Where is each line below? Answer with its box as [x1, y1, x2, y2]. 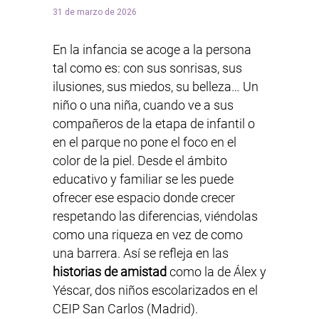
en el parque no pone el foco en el [53, 135, 236, 150]
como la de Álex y [167, 264, 266, 280]
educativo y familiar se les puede [53, 172, 234, 187]
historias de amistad [53, 264, 167, 280]
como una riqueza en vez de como [53, 227, 243, 243]
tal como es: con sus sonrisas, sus [53, 61, 242, 76]
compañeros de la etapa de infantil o [53, 116, 255, 132]
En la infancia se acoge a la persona [53, 42, 251, 58]
